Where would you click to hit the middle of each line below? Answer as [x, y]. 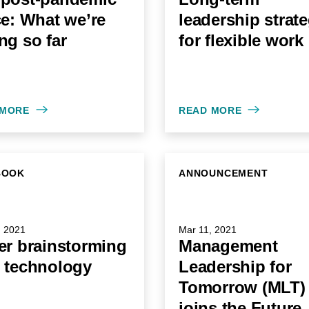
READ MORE [210, 110]
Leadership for [235, 267]
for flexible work [241, 40]
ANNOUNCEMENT [223, 173]
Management [228, 246]
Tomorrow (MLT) [242, 287]
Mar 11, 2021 [208, 230]
